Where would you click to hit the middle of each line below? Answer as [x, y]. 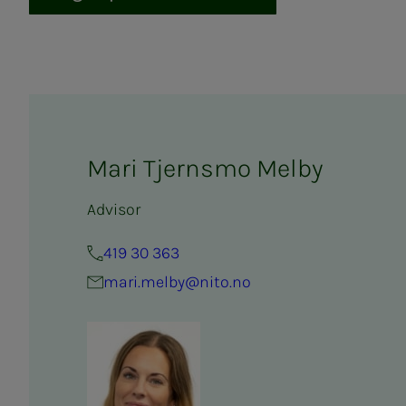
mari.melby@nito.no [177, 282]
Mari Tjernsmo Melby [205, 168]
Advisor [114, 209]
